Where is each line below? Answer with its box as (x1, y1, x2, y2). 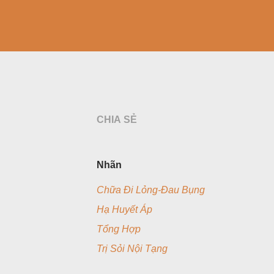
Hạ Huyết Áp (97, 204, 152, 215)
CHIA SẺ (97, 114, 137, 125)
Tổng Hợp (97, 224, 141, 234)
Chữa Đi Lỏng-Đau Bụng (97, 185, 205, 195)
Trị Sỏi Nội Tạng (97, 243, 168, 254)
